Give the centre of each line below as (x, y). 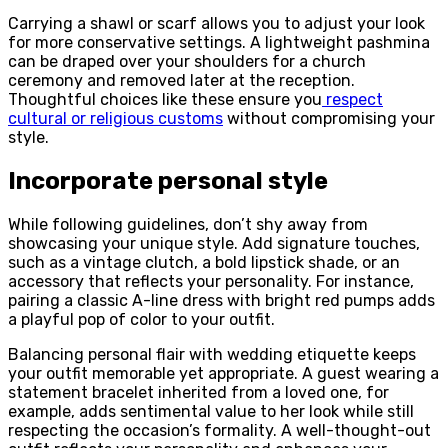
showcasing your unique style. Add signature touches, (214, 243)
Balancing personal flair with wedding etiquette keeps (212, 354)
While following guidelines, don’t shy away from (188, 224)
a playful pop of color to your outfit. (141, 319)
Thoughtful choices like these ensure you (165, 99)
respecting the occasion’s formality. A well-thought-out (219, 430)
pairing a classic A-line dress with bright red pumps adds (221, 300)
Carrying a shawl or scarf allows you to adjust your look (216, 23)
